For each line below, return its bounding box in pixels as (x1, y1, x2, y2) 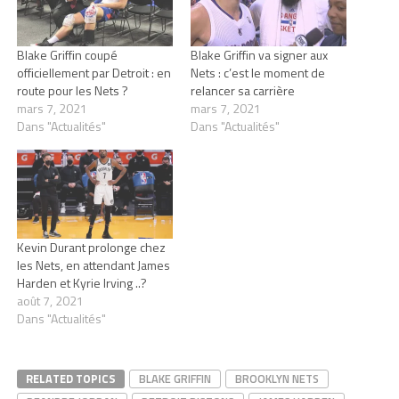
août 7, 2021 (16, 291, 84, 311)
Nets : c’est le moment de (190, 63, 325, 83)
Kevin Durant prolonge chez (16, 238, 166, 257)
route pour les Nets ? (16, 81, 128, 101)
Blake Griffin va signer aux (190, 45, 328, 65)
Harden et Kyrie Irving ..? (16, 273, 147, 293)
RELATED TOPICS (25, 370, 116, 388)
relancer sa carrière (190, 81, 295, 101)
